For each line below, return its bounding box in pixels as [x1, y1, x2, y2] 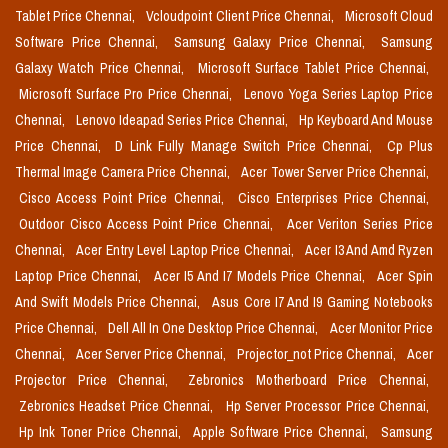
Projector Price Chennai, [15, 371, 180, 390]
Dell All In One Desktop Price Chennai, [108, 319, 322, 338]
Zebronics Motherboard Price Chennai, [188, 371, 429, 390]
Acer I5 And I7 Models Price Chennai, [153, 267, 370, 286]
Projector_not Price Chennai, [237, 345, 399, 364]
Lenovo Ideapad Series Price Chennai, [76, 111, 291, 130]
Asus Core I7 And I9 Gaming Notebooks [212, 293, 434, 312]
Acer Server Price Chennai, [76, 345, 229, 364]
